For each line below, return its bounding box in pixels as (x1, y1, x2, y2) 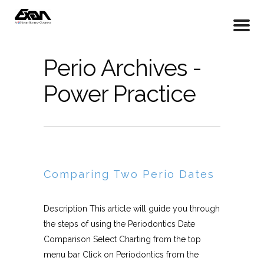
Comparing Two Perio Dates (44, 168, 214, 180)
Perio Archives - (44, 54, 202, 81)
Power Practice (44, 80, 196, 107)
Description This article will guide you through (44, 204, 220, 213)
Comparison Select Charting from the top (44, 235, 201, 244)
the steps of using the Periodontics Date (44, 219, 195, 229)
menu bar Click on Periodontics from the (44, 250, 199, 259)
